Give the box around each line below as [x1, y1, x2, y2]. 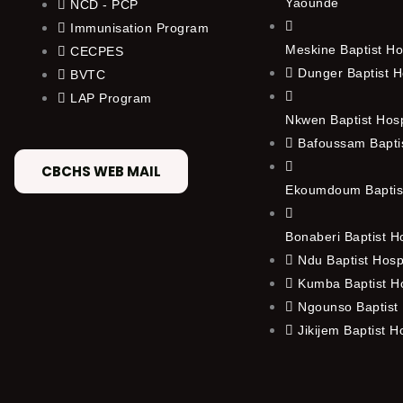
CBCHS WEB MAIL [41, 161, 161, 181]
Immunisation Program [70, 20, 209, 35]
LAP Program [70, 90, 152, 105]
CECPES [70, 43, 123, 58]
